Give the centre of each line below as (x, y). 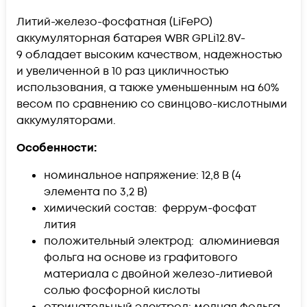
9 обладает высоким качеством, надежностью (149, 54)
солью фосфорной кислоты (122, 290)
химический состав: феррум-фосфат (150, 208)
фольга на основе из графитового (141, 257)
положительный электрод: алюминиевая (162, 241)
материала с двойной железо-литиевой (158, 274)
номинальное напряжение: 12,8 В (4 (143, 175)
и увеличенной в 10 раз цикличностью (123, 71)
